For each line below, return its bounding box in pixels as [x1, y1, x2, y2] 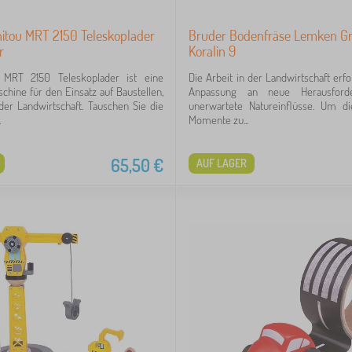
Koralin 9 [189, 42, 236, 60]
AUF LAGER [196, 156, 247, 170]
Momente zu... [189, 112, 248, 127]
